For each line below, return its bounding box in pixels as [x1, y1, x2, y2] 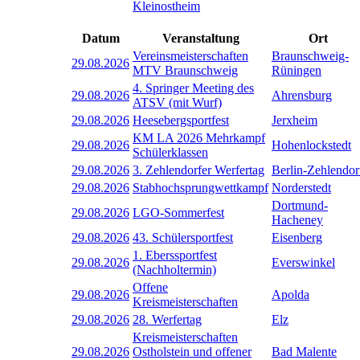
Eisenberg [272, 230, 322, 244]
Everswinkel [272, 255, 335, 269]
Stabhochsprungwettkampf [133, 180, 268, 194]
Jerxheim [272, 112, 317, 127]
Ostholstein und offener [133, 344, 252, 358]
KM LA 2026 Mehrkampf [133, 130, 265, 145]
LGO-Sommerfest [133, 205, 224, 219]
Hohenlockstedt [272, 137, 351, 152]
